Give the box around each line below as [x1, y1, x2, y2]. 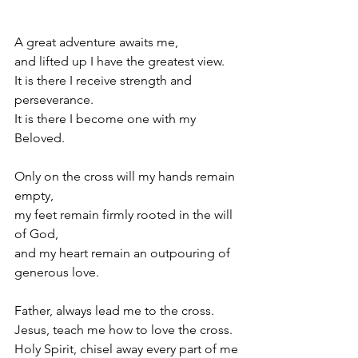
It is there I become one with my [14, 111, 199, 127]
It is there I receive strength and [14, 73, 195, 89]
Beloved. [14, 130, 65, 146]
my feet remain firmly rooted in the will [14, 207, 236, 223]
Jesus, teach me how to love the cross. [14, 322, 233, 338]
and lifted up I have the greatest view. [14, 54, 225, 70]
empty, [14, 188, 54, 204]
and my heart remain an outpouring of [14, 245, 233, 261]
